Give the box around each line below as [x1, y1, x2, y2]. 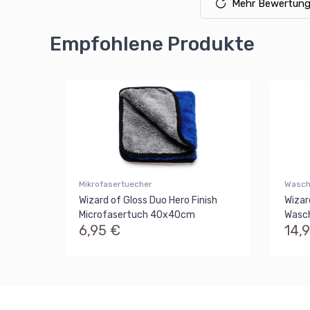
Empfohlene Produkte [50, 32, 255, 55]
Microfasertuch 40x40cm [79, 208, 195, 221]
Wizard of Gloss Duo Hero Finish [79, 194, 217, 206]
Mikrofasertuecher [79, 179, 152, 189]
